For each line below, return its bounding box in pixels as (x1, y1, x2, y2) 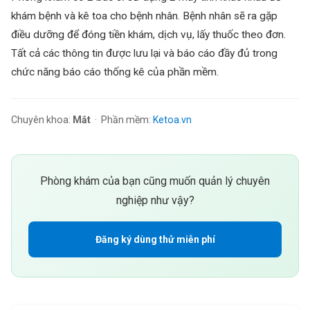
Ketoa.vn (153, 114, 192, 126)
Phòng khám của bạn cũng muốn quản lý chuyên (40, 174, 270, 188)
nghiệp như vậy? (116, 194, 194, 208)
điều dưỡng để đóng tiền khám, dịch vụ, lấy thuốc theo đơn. (11, 28, 286, 42)
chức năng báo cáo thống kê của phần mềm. (11, 66, 219, 79)
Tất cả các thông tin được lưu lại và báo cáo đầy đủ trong (11, 47, 277, 60)
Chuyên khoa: (11, 114, 73, 126)
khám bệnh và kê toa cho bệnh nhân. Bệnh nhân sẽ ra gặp (11, 10, 277, 23)
